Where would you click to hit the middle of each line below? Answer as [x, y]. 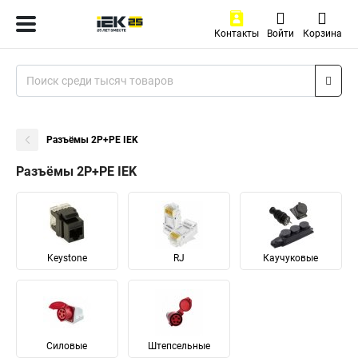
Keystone [67, 258]
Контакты [236, 34]
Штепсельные [179, 346]
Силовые [67, 346]
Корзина [322, 34]
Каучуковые [291, 258]
